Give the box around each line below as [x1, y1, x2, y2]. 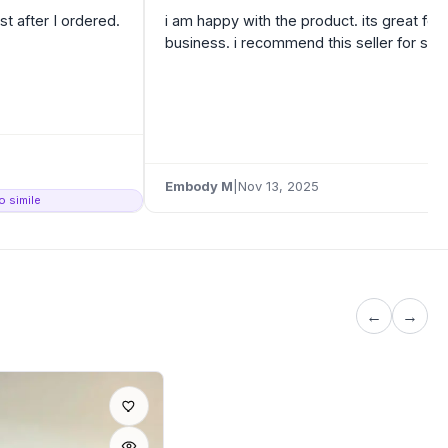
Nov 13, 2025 [238, 178, 319, 195]
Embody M [165, 178, 233, 195]
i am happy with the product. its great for [165, 12, 441, 30]
